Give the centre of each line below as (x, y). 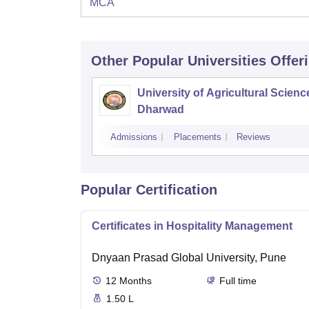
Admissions (134, 137)
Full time (238, 281)
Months (136, 281)
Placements (198, 137)
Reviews (253, 137)
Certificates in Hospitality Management (192, 226)
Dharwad (161, 110)
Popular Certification (149, 190)
